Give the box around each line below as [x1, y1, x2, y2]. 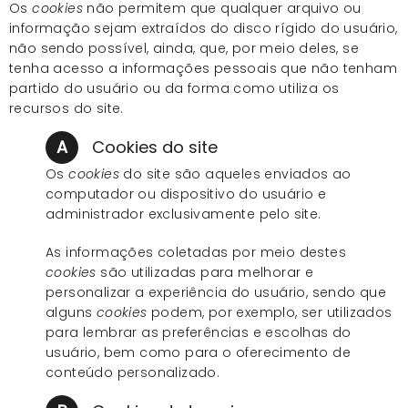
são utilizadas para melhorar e [96, 262, 314, 281]
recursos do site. [9, 98, 124, 117]
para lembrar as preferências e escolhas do [46, 322, 352, 342]
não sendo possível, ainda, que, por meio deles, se [9, 38, 359, 57]
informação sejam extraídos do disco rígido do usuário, [9, 18, 398, 37]
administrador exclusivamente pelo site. [46, 204, 321, 223]
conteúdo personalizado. [46, 362, 220, 382]
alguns [46, 302, 97, 321]
